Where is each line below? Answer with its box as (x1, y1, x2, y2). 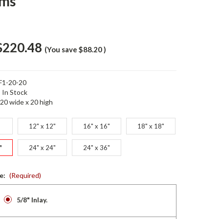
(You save (44, 45, 77, 54)
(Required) (9, 171, 41, 179)
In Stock (1, 88, 27, 96)
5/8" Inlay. (16, 196, 47, 204)
